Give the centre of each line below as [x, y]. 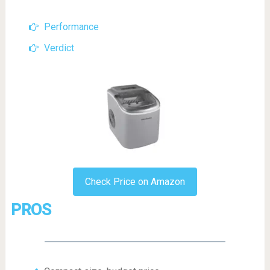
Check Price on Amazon [135, 182]
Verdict [59, 48]
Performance [71, 27]
